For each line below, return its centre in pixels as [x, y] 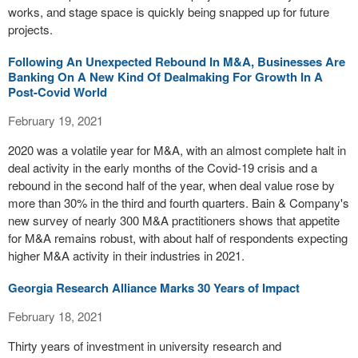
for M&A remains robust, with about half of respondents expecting [178, 238]
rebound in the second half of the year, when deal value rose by [171, 185]
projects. [30, 29]
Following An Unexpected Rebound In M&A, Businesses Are [177, 62]
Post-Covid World [58, 92]
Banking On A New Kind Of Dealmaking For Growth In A [165, 77]
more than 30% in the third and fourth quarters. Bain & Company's [179, 203]
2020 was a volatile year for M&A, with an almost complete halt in [177, 150]
